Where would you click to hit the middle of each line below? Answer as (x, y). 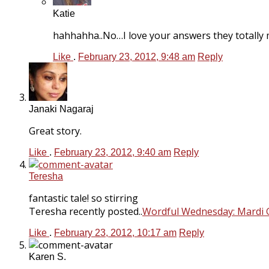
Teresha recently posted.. (86, 211)
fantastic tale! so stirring (83, 198)
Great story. (55, 131)
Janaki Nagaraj (61, 109)
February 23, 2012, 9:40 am (113, 152)
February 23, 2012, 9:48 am (137, 56)
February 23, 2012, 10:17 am (115, 232)
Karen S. (47, 256)
